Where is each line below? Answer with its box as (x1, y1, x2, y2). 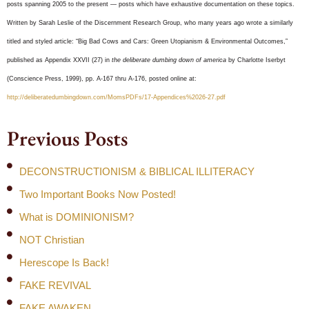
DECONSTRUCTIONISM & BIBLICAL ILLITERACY (19, 165, 255, 177)
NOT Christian (19, 233, 84, 246)
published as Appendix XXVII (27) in (7, 56, 112, 63)
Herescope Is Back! (19, 256, 109, 268)
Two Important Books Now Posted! (19, 188, 176, 200)
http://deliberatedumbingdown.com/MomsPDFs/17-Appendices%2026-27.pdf (7, 93, 226, 101)
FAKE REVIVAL (19, 279, 91, 291)
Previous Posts (7, 125, 128, 152)
